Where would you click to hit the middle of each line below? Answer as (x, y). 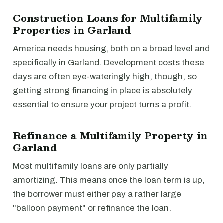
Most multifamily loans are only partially (91, 166)
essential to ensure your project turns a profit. (102, 104)
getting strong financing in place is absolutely (103, 90)
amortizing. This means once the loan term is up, (109, 180)
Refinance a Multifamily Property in (111, 135)
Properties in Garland (72, 30)
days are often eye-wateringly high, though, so (105, 76)
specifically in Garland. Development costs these (109, 62)
